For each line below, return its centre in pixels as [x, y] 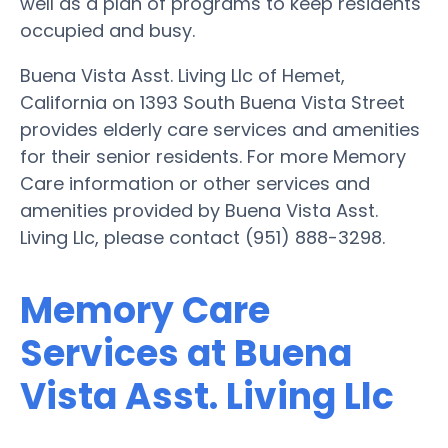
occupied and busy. [107, 30]
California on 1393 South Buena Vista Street [212, 102]
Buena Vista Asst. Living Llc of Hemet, [182, 75]
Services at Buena [186, 353]
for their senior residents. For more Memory [213, 156]
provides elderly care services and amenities [220, 129]
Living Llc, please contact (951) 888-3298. [202, 237]
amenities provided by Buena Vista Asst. [199, 210]
